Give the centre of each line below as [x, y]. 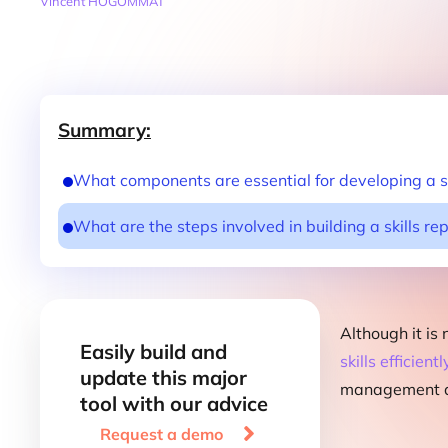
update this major [163, 377]
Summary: [104, 130]
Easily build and [153, 351]
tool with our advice [174, 403]
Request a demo [161, 433]
